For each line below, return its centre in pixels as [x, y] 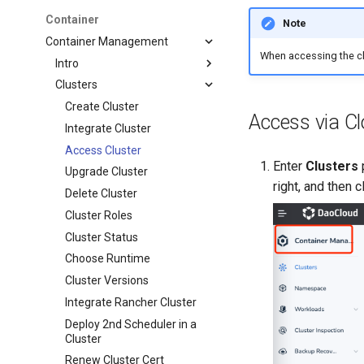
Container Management [107, 41]
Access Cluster [104, 150]
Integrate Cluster [108, 128]
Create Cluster [102, 106]
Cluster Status [102, 237]
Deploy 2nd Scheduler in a [131, 324]
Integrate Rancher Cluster [131, 302]
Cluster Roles [99, 215]
